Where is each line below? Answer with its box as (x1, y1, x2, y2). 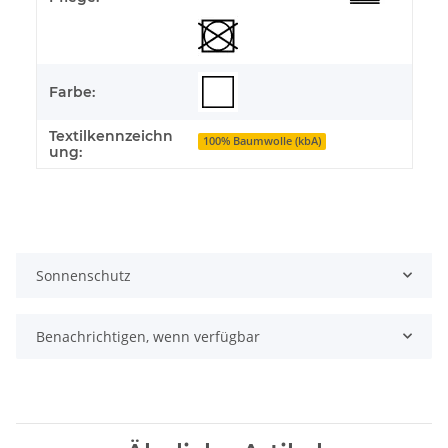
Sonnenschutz (36, 265, 131, 285)
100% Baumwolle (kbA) (203, 134, 322, 149)
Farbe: (49, 82, 95, 101)
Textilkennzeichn (49, 126, 173, 145)
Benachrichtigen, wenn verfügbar (36, 326, 260, 346)
